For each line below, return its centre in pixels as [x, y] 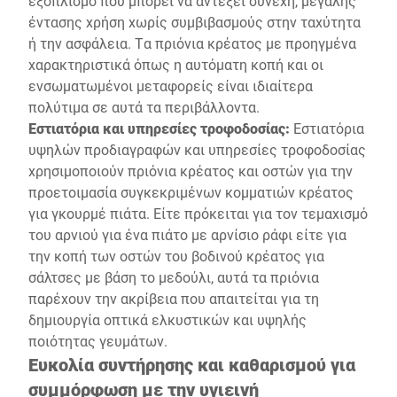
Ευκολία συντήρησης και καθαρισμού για [192, 364]
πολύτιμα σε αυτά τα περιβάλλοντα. [144, 107]
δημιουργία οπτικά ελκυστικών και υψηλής [167, 319]
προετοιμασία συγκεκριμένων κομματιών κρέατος [191, 192]
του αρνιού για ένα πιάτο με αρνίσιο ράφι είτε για [187, 234]
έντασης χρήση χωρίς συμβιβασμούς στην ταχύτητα [195, 22]
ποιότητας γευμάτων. [98, 341]
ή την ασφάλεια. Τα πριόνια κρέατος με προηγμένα [192, 43]
